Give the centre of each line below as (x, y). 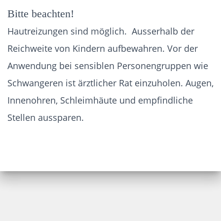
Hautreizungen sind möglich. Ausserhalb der (101, 31)
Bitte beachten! (41, 13)
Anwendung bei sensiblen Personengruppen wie (108, 65)
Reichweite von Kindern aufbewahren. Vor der (103, 48)
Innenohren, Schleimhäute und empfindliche (100, 100)
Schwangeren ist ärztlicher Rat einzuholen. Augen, (110, 83)
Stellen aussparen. (47, 117)
